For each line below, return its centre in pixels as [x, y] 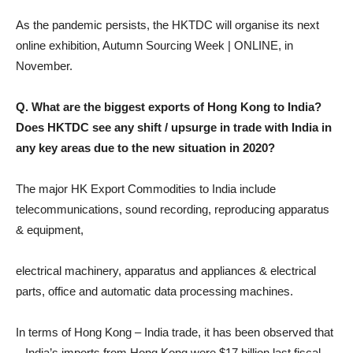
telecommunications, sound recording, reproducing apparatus [173, 210]
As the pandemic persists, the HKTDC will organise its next [167, 25]
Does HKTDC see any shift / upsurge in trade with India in [174, 128]
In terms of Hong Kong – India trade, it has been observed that [175, 333]
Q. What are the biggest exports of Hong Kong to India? [169, 107]
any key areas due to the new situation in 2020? [147, 148]
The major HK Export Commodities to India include [146, 189]
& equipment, [50, 230]
